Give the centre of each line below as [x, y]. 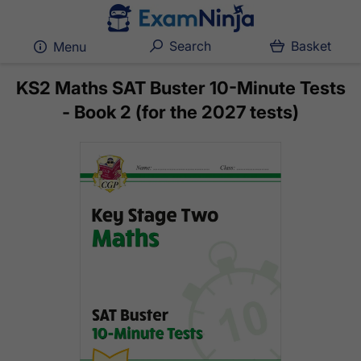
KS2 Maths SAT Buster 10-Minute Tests [180, 88]
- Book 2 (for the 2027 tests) [180, 112]
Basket [311, 46]
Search [188, 46]
